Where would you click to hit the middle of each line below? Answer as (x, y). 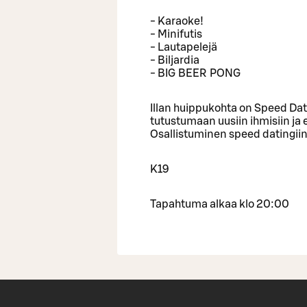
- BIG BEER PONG (195, 73)
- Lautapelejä (184, 47)
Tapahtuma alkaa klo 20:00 (220, 204)
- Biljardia (175, 60)
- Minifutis (176, 34)
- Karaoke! (177, 21)
